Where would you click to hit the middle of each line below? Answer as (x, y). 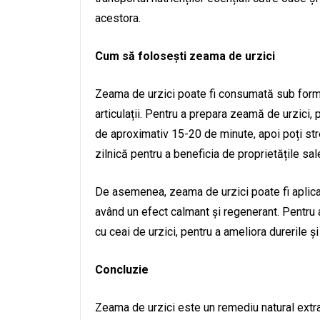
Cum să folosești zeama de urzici (185, 56)
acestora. (118, 18)
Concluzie (122, 270)
